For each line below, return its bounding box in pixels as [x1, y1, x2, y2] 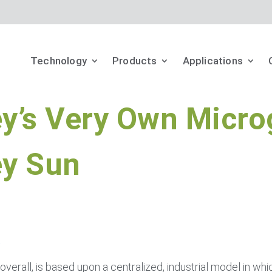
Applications [182, 54, 243, 67]
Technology [30, 54, 87, 67]
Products [112, 54, 157, 67]
